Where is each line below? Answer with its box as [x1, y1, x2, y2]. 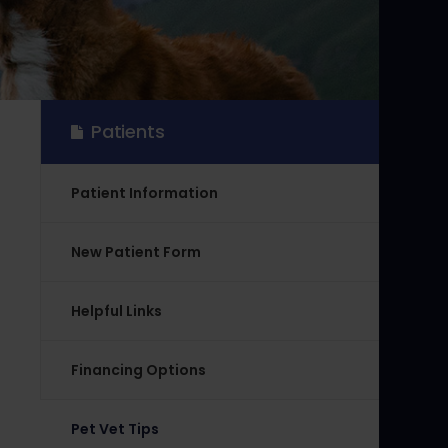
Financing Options [71, 359, 206, 380]
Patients [91, 119, 165, 144]
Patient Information [71, 182, 218, 203]
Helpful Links [71, 300, 162, 321]
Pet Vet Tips [71, 418, 159, 439]
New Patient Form [71, 241, 201, 262]
